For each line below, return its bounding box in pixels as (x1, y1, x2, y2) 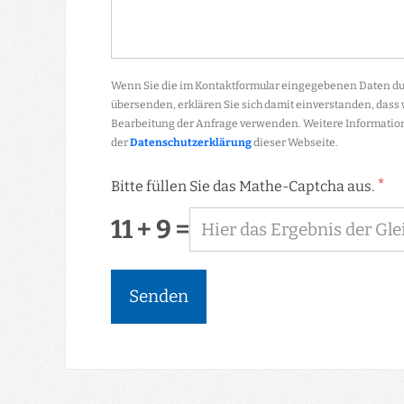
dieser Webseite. (252, 135, 338, 149)
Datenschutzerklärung (130, 135, 252, 149)
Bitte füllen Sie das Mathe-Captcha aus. (111, 177, 377, 195)
